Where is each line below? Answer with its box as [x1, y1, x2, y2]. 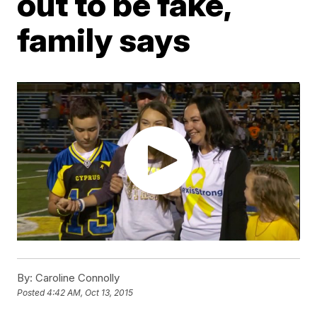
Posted [17, 287, 47, 299]
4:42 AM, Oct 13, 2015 [47, 287, 134, 299]
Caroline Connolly [33, 271, 120, 285]
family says [17, 19, 191, 59]
